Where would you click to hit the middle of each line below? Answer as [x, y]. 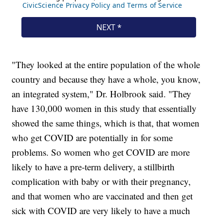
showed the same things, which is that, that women [106, 123]
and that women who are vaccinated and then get [102, 196]
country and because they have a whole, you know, [106, 79]
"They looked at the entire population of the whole [106, 64]
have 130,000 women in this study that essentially [104, 108]
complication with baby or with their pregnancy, [101, 181]
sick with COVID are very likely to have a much [101, 210]
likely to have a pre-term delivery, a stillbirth [93, 166]
